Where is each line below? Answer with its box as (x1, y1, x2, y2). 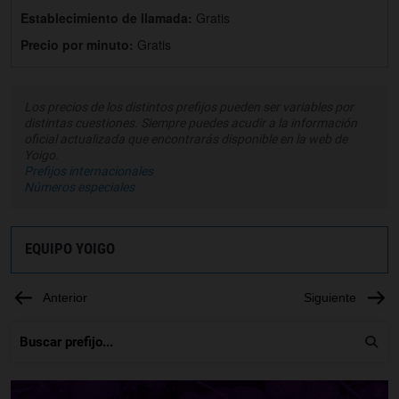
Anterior (43, 290, 87, 305)
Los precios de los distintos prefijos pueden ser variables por (24, 99, 354, 114)
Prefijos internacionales (24, 163, 153, 178)
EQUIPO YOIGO (25, 239, 115, 257)
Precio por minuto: (20, 35, 137, 53)
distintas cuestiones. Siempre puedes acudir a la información (24, 115, 357, 130)
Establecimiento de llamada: (20, 8, 196, 27)
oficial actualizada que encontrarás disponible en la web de (24, 131, 347, 146)
